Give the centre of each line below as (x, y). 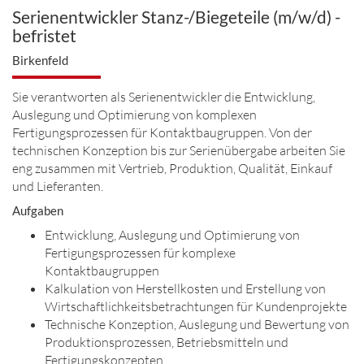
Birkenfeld (40, 60)
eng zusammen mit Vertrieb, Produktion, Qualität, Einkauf (172, 168)
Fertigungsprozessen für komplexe (140, 253)
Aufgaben (38, 210)
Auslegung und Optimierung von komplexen (134, 115)
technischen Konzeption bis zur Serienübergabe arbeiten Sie (179, 150)
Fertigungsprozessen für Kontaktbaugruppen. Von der (162, 132)
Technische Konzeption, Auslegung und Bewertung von (197, 324)
